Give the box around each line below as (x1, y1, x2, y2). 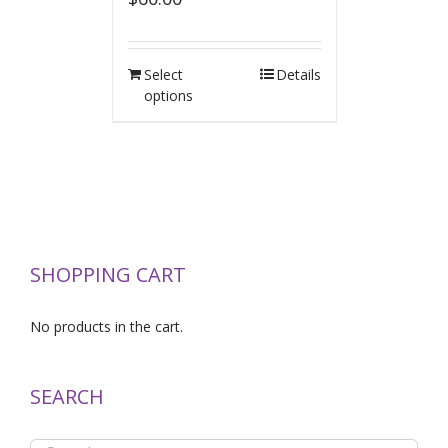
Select (143, 65, 183, 85)
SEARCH (30, 383, 104, 411)
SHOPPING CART (30, 260, 186, 288)
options (143, 86, 193, 106)
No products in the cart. (30, 317, 183, 337)
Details (275, 65, 321, 85)
